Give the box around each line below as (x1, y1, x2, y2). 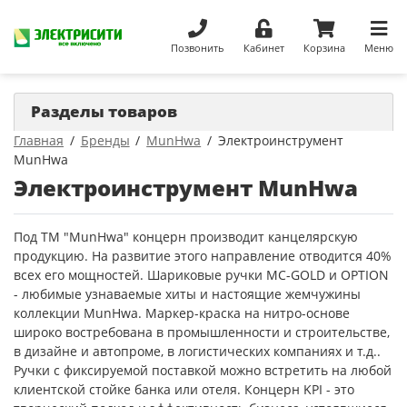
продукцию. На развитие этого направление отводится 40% (14, 246, 392, 264)
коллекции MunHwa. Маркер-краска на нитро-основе (14, 303, 350, 322)
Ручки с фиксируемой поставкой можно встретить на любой (14, 361, 392, 379)
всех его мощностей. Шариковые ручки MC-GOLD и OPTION (14, 265, 389, 283)
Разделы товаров (30, 101, 177, 123)
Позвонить (170, 40, 224, 55)
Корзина (303, 40, 345, 55)
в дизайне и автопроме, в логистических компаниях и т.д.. (14, 342, 381, 360)
